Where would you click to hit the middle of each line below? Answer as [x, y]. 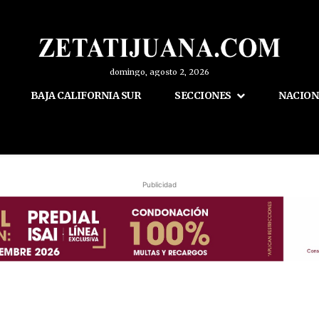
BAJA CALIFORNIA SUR [85, 96]
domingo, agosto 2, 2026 [159, 72]
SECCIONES [203, 96]
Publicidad [159, 185]
